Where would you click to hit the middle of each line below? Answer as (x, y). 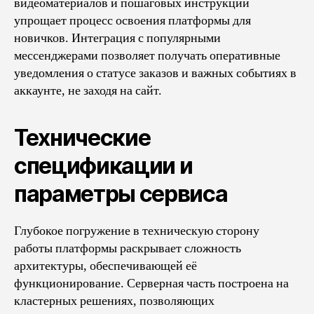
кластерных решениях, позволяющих (114, 301)
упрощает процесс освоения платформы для (132, 20)
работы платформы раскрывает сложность (128, 248)
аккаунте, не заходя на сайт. (88, 90)
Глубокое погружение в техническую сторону (137, 231)
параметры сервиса (121, 193)
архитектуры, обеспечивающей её (105, 266)
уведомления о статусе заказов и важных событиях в (155, 73)
